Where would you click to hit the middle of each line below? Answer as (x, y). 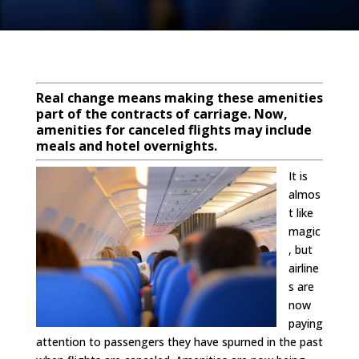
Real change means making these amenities (179, 98)
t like (301, 213)
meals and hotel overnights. (126, 146)
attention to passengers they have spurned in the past (179, 342)
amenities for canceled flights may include (173, 130)
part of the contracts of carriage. (145, 114)
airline (303, 268)
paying (305, 323)
